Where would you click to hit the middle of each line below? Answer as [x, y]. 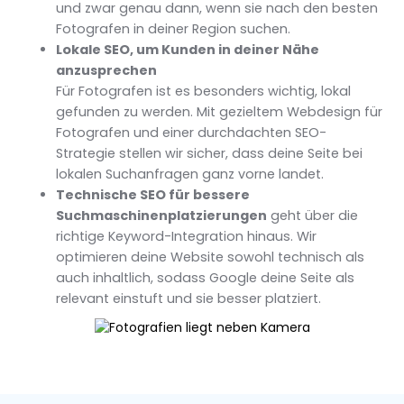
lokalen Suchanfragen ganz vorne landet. [190, 174]
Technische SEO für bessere [153, 195]
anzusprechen [107, 70]
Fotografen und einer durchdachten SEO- [192, 133]
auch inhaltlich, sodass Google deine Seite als [206, 278]
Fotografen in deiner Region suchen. [174, 29]
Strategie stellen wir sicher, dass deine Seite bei [210, 153]
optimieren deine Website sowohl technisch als [211, 257]
